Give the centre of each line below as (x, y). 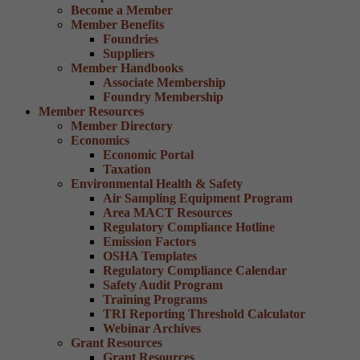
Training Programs (155, 299)
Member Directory (122, 126)
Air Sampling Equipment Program (198, 198)
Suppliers (129, 53)
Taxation (127, 169)
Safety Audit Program (163, 285)
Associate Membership (164, 82)
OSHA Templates (150, 256)
